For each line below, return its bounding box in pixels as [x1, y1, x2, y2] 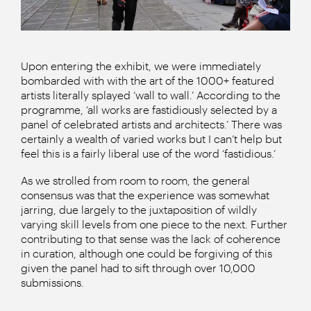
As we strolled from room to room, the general [21, 174, 250, 187]
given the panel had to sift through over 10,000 [21, 261, 255, 274]
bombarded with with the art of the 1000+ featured [21, 74, 274, 87]
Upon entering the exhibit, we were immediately [21, 59, 261, 72]
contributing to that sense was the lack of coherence [21, 232, 280, 245]
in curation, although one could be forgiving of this [21, 246, 272, 260]
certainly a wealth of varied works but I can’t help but [21, 132, 282, 145]
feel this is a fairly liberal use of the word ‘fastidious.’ [21, 146, 276, 160]
